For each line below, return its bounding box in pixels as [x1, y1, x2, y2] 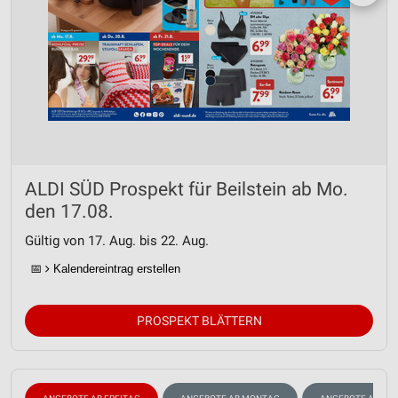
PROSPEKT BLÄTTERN [136, 314, 262, 328]
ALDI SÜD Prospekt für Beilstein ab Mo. [25, 179, 348, 200]
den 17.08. [25, 201, 114, 222]
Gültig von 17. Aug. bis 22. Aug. [25, 233, 209, 249]
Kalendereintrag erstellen [50, 262, 180, 275]
